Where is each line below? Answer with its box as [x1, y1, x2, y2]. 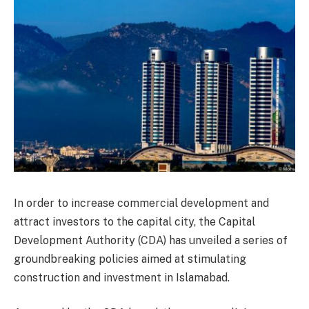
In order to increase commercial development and [14, 196, 269, 210]
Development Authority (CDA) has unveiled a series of [14, 233, 288, 247]
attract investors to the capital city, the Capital [14, 215, 255, 228]
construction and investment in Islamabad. [14, 270, 230, 284]
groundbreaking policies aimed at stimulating [14, 252, 246, 266]
